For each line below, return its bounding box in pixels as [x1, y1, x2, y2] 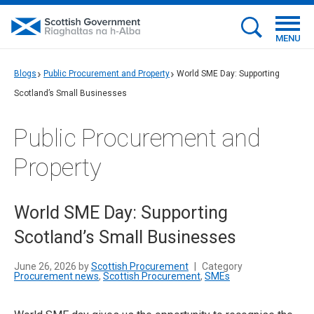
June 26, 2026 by [14, 261, 91, 272]
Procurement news [14, 271, 99, 282]
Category [200, 261, 243, 272]
